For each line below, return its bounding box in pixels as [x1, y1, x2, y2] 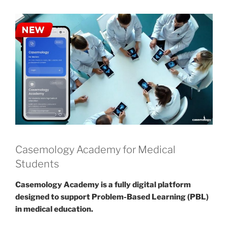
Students [15, 157, 59, 170]
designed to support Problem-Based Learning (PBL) [15, 192, 209, 202]
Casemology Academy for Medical [15, 143, 176, 156]
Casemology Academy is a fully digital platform [15, 180, 191, 189]
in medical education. [15, 204, 93, 214]
